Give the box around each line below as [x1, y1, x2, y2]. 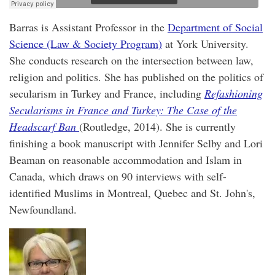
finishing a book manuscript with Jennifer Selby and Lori [9, 136, 263, 151]
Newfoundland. [9, 202, 77, 217]
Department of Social [168, 20, 263, 35]
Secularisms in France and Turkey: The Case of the [9, 103, 237, 118]
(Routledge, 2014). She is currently [79, 119, 236, 134]
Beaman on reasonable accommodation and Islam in [9, 152, 242, 168]
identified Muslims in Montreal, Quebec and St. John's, [9, 185, 255, 201]
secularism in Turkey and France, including [9, 86, 204, 101]
